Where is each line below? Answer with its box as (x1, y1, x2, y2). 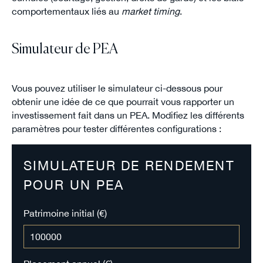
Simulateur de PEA (11, 42, 118, 56)
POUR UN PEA (23, 177, 124, 193)
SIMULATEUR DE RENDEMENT (23, 158, 235, 174)
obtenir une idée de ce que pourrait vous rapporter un (11, 96, 234, 107)
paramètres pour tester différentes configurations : (11, 123, 221, 134)
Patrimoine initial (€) (23, 208, 107, 219)
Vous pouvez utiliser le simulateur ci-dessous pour (11, 82, 222, 93)
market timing (121, 6, 180, 17)
